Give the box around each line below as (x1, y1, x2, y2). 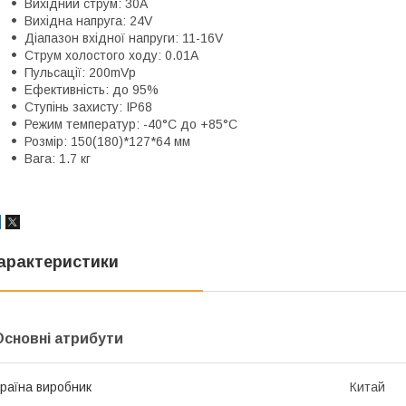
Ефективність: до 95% (24, 82, 159, 97)
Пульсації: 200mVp (24, 64, 136, 80)
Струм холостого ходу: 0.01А (24, 47, 198, 63)
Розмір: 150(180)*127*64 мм (24, 133, 190, 149)
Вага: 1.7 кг (24, 150, 91, 166)
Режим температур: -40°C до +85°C (24, 116, 237, 131)
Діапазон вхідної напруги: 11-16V (24, 30, 223, 45)
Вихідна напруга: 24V (24, 13, 152, 28)
